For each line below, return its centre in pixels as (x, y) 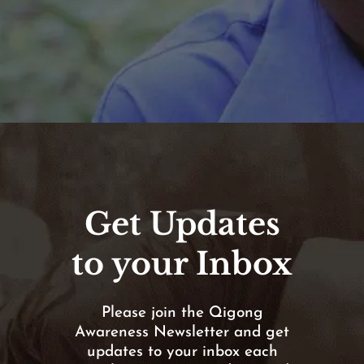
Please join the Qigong (182, 314)
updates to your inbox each (182, 353)
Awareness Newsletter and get (182, 333)
